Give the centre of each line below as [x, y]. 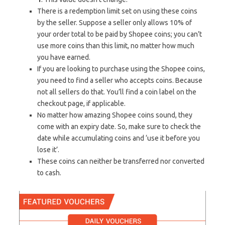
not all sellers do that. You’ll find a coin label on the [117, 92]
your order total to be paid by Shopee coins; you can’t [120, 34]
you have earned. [65, 57]
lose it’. [49, 149]
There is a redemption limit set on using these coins [117, 11]
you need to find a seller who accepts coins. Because [120, 80]
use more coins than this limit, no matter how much [116, 45]
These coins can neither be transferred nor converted [121, 161]
